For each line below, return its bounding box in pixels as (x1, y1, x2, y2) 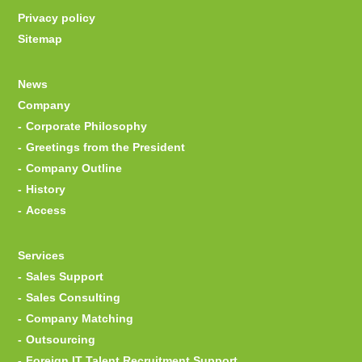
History (26, 183, 66, 196)
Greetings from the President (26, 141, 186, 154)
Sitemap (18, 32, 63, 46)
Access (26, 204, 67, 217)
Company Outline (26, 162, 123, 175)
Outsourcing (26, 333, 96, 347)
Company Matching (26, 312, 134, 326)
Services (18, 249, 65, 263)
